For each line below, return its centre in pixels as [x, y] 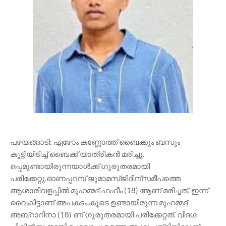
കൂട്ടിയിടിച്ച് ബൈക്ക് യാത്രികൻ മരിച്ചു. [77, 154]
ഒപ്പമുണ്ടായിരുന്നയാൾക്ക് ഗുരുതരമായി [80, 166]
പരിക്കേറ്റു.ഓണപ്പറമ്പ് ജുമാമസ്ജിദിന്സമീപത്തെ [96, 178]
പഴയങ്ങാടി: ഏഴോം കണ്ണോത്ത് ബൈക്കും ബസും [95, 142]
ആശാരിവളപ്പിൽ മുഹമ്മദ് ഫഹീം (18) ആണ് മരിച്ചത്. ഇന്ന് [109, 190]
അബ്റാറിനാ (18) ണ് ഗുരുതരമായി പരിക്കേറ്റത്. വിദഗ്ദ [103, 214]
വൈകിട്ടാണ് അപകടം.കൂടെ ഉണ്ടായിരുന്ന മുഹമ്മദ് [99, 202]
